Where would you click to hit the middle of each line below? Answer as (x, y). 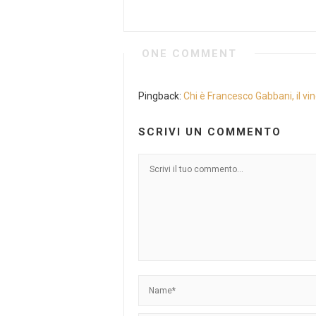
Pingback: (161, 96)
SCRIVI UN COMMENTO (210, 132)
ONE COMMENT (189, 54)
